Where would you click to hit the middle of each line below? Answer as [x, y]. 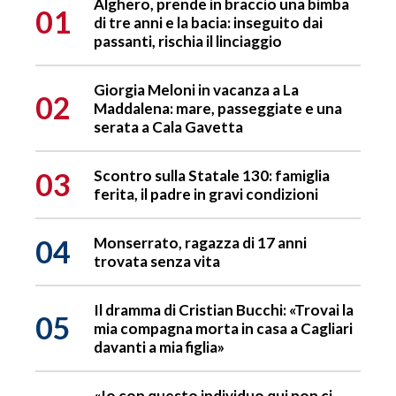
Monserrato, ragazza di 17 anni [200, 242]
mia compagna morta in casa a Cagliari [223, 328]
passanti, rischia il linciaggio [188, 41]
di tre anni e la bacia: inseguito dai [208, 22]
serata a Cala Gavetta [168, 126]
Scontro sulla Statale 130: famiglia [212, 175]
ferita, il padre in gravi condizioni [206, 194]
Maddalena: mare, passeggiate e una [218, 108]
